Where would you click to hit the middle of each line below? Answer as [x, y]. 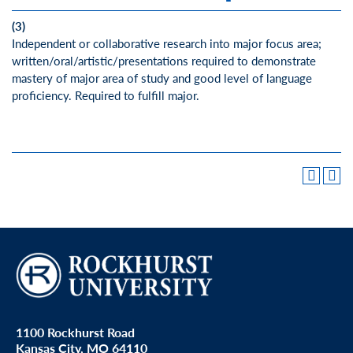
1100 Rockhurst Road [75, 332]
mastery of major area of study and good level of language [162, 77]
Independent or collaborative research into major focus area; [167, 43]
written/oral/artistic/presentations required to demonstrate [164, 60]
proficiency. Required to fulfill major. [106, 95]
